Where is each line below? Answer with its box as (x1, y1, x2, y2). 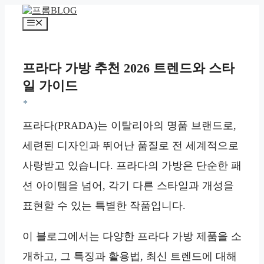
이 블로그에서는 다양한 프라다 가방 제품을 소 (22, 230, 242, 242)
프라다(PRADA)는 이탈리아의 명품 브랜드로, (22, 119, 236, 131)
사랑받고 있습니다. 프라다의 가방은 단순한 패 (22, 159, 242, 171)
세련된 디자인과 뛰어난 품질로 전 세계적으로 (22, 139, 239, 151)
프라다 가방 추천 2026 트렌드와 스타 (22, 60, 235, 75)
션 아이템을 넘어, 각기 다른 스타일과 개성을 (22, 179, 234, 192)
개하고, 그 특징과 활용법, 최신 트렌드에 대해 (22, 250, 237, 262)
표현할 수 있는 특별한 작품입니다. (22, 199, 186, 212)
